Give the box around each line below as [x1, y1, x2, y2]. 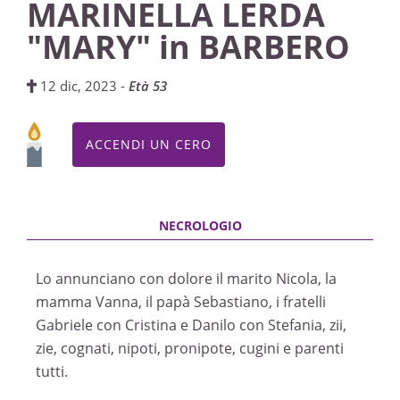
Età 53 [129, 77, 168, 95]
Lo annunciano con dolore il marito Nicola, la [36, 269, 337, 288]
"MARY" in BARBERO [27, 25, 350, 69]
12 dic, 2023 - [37, 77, 129, 95]
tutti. [36, 362, 68, 381]
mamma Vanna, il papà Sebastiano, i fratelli [36, 292, 326, 312]
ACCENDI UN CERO [86, 136, 212, 153]
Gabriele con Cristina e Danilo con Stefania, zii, [36, 315, 346, 335]
